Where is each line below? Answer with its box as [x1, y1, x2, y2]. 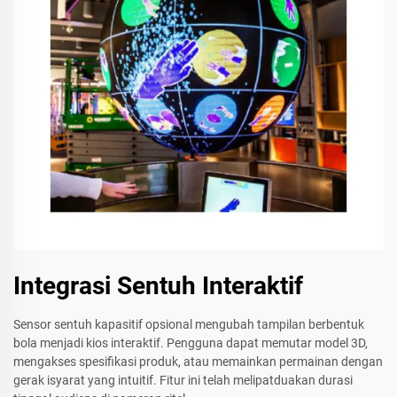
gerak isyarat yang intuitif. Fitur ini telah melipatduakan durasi [13, 373, 353, 388]
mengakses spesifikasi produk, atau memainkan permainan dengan [13, 354, 383, 370]
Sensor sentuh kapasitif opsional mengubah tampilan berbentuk [13, 317, 364, 332]
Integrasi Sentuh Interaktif [13, 271, 303, 301]
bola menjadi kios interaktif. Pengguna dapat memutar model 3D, [13, 336, 368, 351]
